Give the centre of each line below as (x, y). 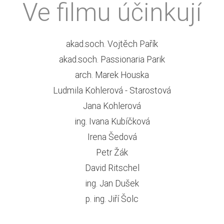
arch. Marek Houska (112, 75)
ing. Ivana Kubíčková (112, 121)
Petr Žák (112, 152)
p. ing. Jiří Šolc (112, 199)
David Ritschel (112, 168)
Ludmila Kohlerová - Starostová (112, 90)
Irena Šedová (112, 137)
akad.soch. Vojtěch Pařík (112, 44)
